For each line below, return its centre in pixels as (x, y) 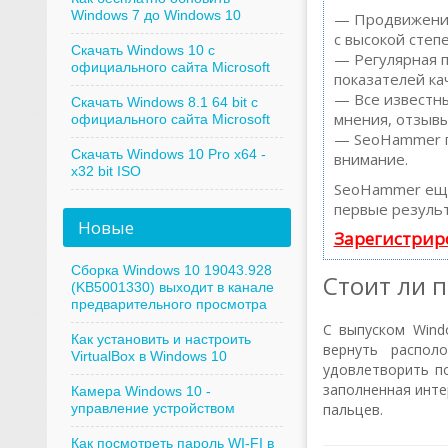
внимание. (370, 159)
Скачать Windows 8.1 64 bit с (164, 102)
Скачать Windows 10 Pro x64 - (168, 154)
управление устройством (152, 408)
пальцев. (352, 409)
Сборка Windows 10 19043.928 (171, 270)
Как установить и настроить (160, 339)
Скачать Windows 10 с (142, 50)
